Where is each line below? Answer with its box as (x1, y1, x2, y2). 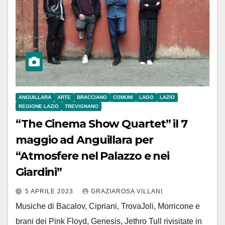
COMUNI (113, 94, 133, 100)
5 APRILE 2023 (25, 188, 75, 195)
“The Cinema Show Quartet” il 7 (16, 117, 187, 131)
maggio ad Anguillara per (16, 133, 153, 147)
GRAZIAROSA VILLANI (91, 188, 163, 195)
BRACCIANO (77, 94, 107, 100)
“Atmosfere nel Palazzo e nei (16, 149, 170, 163)
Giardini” (16, 165, 62, 179)
